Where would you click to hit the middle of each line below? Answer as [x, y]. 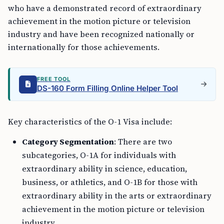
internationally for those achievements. [84, 47]
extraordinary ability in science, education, [104, 168]
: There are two [143, 141]
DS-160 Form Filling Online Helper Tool [107, 88]
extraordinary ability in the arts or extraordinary [117, 195]
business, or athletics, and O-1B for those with [110, 182]
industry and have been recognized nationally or [101, 34]
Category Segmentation [68, 141]
